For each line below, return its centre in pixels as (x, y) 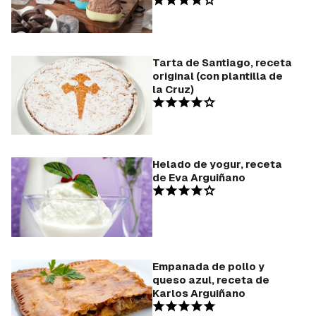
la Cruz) (173, 89)
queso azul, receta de (211, 279)
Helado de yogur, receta (217, 164)
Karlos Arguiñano (199, 293)
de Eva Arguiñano (199, 178)
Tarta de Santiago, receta (222, 62)
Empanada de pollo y (208, 266)
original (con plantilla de (218, 75)
